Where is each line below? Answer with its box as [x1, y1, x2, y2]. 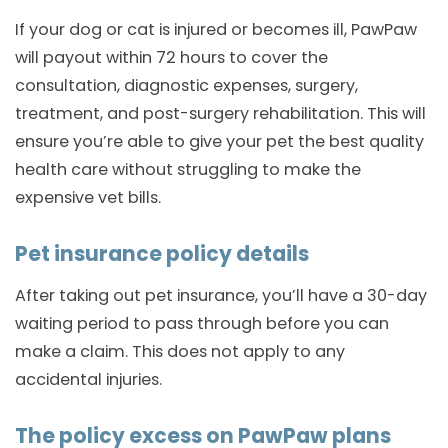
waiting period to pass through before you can [15, 312, 389, 336]
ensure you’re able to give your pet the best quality [15, 130, 424, 154]
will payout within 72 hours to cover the [15, 46, 328, 70]
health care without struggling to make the [15, 158, 361, 182]
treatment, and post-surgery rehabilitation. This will [15, 102, 426, 126]
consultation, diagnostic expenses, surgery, [15, 74, 358, 98]
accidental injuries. [15, 368, 162, 392]
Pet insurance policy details [15, 240, 309, 269]
